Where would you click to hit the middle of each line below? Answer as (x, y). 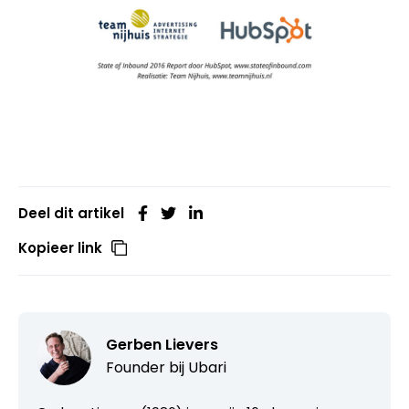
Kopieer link (60, 248)
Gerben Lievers (162, 345)
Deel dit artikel (71, 214)
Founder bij (147, 368)
